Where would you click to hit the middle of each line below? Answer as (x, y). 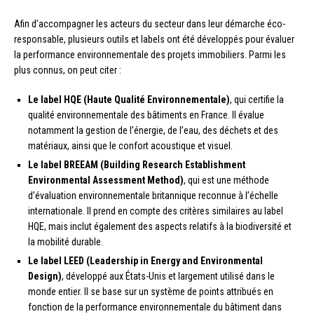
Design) (45, 277)
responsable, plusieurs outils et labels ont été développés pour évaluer (154, 40)
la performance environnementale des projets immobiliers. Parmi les (150, 55)
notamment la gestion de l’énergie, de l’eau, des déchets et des (153, 131)
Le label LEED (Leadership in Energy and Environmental (145, 261)
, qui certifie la (257, 100)
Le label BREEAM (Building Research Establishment (137, 165)
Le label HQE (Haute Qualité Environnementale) (129, 100)
